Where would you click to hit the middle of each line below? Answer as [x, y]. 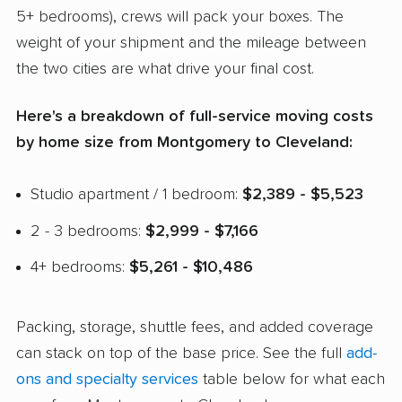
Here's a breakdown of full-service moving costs [195, 116]
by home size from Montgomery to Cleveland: [184, 142]
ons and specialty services [107, 380]
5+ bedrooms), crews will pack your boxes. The [180, 17]
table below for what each [292, 380]
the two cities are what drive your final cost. [165, 70]
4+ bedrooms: [80, 268]
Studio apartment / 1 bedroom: [136, 194]
